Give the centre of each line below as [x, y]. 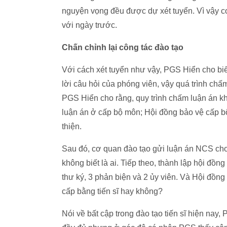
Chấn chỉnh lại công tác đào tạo [123, 47]
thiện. [72, 126]
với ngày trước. [89, 25]
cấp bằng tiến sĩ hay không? [112, 191]
